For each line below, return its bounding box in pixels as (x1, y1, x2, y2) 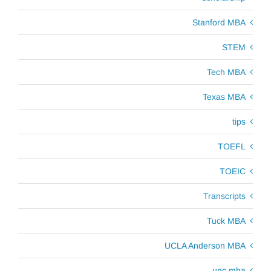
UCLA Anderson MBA (165, 240, 246, 250)
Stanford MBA (192, 17, 246, 27)
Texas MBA (203, 91, 246, 102)
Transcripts (203, 191, 246, 201)
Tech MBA (207, 67, 246, 77)
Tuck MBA (207, 215, 246, 226)
